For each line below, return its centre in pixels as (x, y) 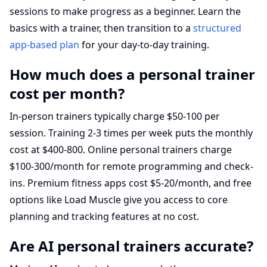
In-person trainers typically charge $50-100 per (115, 116)
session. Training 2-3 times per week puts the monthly (131, 133)
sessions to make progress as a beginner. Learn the (125, 11)
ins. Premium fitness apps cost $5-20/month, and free (131, 183)
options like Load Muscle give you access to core (119, 200)
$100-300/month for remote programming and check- (131, 166)
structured (217, 28)
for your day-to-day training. (144, 45)
